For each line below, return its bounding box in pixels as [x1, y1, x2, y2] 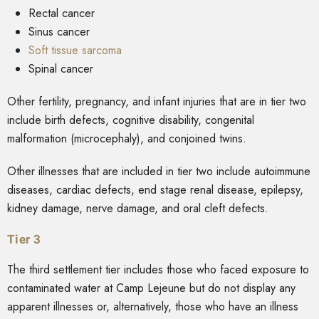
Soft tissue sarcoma [28, 42, 125, 59]
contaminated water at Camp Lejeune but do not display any [7, 280, 296, 297]
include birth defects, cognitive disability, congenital [7, 112, 254, 129]
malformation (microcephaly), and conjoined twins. [7, 130, 250, 147]
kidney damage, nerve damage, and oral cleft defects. [7, 200, 272, 217]
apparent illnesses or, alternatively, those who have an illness [7, 298, 298, 315]
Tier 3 [7, 232, 41, 247]
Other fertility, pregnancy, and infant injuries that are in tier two [7, 93, 306, 110]
